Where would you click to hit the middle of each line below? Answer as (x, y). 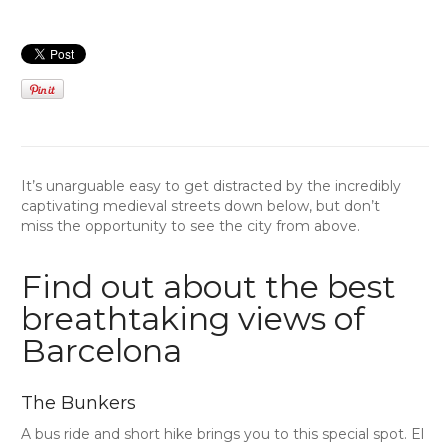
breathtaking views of (192, 318)
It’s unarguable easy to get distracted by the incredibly (210, 185)
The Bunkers (78, 403)
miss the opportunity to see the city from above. (190, 225)
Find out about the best (208, 286)
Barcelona (101, 350)
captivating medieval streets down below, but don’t (200, 205)
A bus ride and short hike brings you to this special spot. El (222, 434)
